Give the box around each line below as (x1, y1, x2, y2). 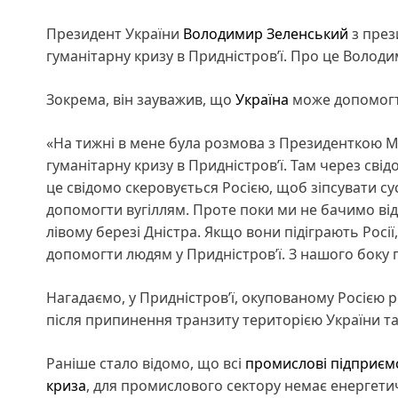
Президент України (46, 24, 183, 44)
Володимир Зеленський (183, 24, 348, 44)
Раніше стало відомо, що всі (46, 354, 245, 374)
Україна (235, 90, 289, 110)
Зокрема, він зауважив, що (46, 90, 235, 110)
